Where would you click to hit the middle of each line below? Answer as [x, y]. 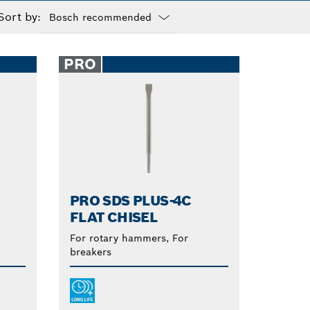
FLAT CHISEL [113, 217]
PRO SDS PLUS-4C [130, 200]
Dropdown [66, 40]
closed [56, 54]
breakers [90, 252]
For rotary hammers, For [129, 238]
